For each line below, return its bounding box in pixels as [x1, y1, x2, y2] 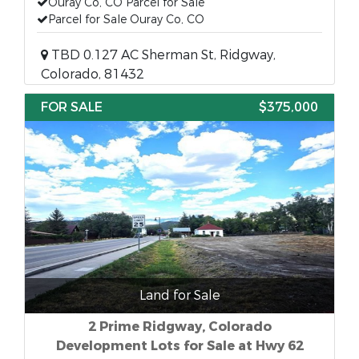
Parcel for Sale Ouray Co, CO [48, 12, 204, 27]
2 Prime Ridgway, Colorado [87, 318, 272, 335]
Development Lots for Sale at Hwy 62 [55, 337, 304, 354]
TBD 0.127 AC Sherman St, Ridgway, [48, 46, 276, 63]
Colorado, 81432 [41, 66, 144, 83]
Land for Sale [139, 287, 220, 304]
